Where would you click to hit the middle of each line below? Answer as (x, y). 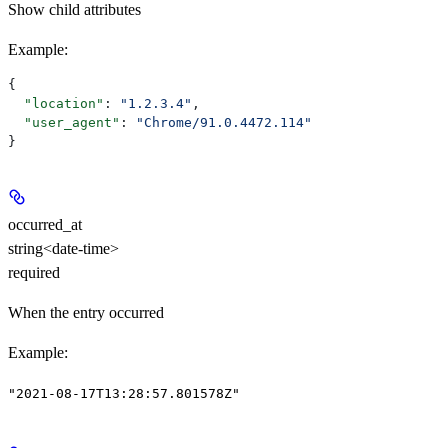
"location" (56, 103)
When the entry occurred (86, 312)
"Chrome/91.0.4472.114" (224, 122)
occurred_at (45, 224)
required (34, 272)
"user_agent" (64, 122)
